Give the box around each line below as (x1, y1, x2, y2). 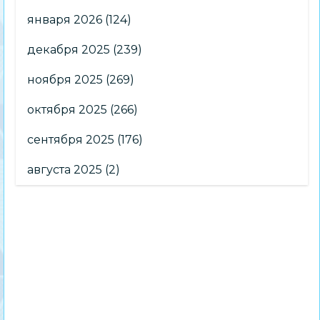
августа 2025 (27, 163, 103, 176)
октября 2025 (27, 103, 108, 116)
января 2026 (27, 13, 103, 26)
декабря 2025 (27, 43, 111, 56)
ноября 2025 (27, 73, 104, 86)
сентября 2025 (27, 133, 115, 146)
